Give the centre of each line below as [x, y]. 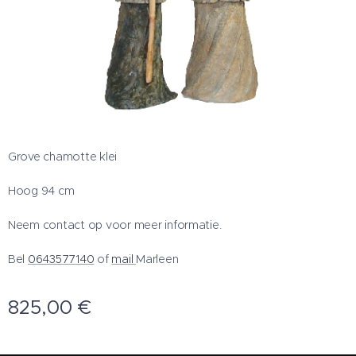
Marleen [157, 259]
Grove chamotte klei [63, 157]
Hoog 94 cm [41, 191]
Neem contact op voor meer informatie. [115, 225]
